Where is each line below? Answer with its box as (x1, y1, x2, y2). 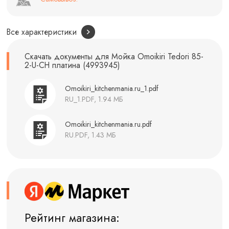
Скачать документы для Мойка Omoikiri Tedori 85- (25, 51, 204, 63)
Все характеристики (7, 26, 77, 38)
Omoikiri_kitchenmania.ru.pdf (64, 119, 152, 129)
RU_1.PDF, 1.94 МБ (64, 94, 123, 105)
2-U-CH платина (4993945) (25, 59, 120, 72)
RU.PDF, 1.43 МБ (64, 130, 116, 141)
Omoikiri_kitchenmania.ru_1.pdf (64, 83, 158, 94)
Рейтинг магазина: (25, 209, 120, 226)
